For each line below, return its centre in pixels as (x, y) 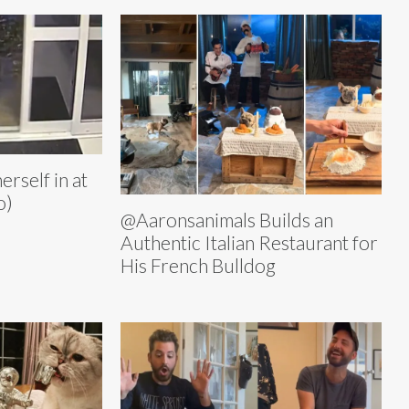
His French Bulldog (198, 265)
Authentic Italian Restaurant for (249, 242)
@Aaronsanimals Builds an (227, 219)
